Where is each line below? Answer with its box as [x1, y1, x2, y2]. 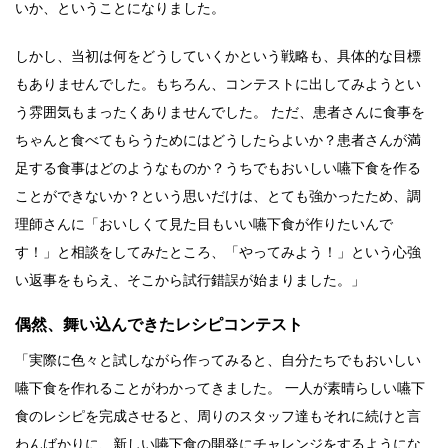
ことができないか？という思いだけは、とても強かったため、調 [15, 187, 421, 204]
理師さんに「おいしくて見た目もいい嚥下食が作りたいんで [15, 215, 393, 232]
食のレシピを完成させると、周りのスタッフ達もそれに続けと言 [15, 407, 421, 424]
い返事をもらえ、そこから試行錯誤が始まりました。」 [15, 271, 365, 288]
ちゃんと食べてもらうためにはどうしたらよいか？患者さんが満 [15, 131, 421, 148]
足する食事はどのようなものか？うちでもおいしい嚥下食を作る [15, 159, 421, 176]
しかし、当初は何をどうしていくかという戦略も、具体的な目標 [15, 47, 421, 64]
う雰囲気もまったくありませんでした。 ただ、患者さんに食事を [15, 103, 425, 120]
